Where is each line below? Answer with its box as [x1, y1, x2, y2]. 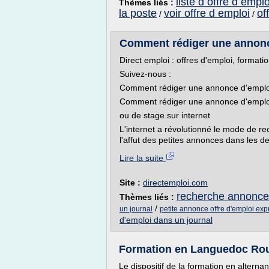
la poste [119, 7, 157, 19]
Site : [119, 178, 143, 187]
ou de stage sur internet [119, 110, 210, 120]
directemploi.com [143, 178, 208, 187]
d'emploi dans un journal [119, 215, 213, 225]
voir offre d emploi [164, 7, 250, 19]
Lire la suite [119, 153, 166, 163]
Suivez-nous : [119, 69, 171, 79]
